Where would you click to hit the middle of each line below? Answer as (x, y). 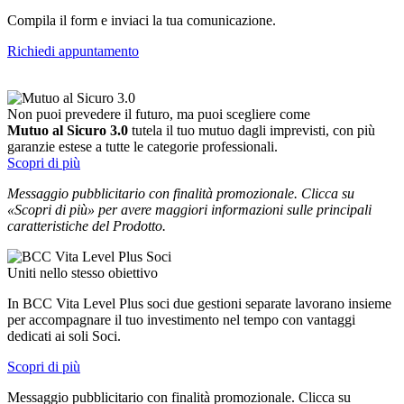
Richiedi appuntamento (73, 51)
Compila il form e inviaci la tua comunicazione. (142, 21)
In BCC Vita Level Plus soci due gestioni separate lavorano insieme (199, 303)
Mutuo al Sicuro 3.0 (69, 130)
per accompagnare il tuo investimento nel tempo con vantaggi (181, 319)
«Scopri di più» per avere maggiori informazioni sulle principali (189, 209)
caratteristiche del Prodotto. (87, 225)
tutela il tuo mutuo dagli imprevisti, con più (253, 130)
